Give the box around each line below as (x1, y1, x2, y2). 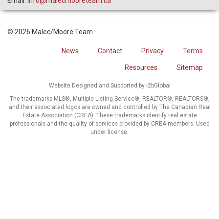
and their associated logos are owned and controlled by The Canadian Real (8, 104, 211, 111)
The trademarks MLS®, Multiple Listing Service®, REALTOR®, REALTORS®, (9, 95, 210, 103)
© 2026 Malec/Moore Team (7, 28, 93, 36)
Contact (98, 47, 122, 55)
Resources (125, 64, 157, 72)
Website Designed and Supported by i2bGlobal (48, 82, 171, 89)
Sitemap (176, 64, 203, 72)
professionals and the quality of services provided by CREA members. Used (9, 120, 210, 128)
